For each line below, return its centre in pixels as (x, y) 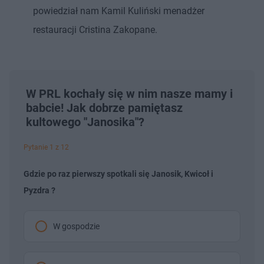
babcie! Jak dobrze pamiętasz (104, 108)
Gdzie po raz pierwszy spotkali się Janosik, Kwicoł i (118, 174)
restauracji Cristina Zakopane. (95, 29)
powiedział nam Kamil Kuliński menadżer (119, 11)
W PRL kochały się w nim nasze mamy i (129, 93)
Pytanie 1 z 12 (46, 147)
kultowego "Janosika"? (85, 122)
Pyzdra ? (39, 190)
